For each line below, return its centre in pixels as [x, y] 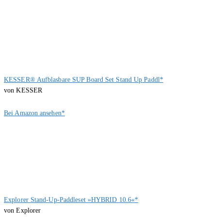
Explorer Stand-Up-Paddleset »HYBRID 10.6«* [71, 200]
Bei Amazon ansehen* [34, 113]
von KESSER [23, 90]
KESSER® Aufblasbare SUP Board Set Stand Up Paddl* [84, 79]
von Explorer [23, 210]
